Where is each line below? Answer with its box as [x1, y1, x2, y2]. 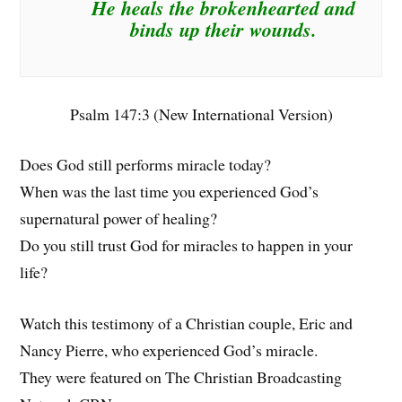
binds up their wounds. [130, 15, 317, 44]
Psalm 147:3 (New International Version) [69, 102, 333, 125]
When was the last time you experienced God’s [20, 180, 319, 203]
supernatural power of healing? [20, 207, 218, 230]
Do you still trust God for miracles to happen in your [20, 234, 354, 257]
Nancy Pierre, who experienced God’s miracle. [20, 339, 319, 362]
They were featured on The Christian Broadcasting [20, 366, 343, 389]
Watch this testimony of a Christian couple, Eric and [20, 312, 354, 335]
